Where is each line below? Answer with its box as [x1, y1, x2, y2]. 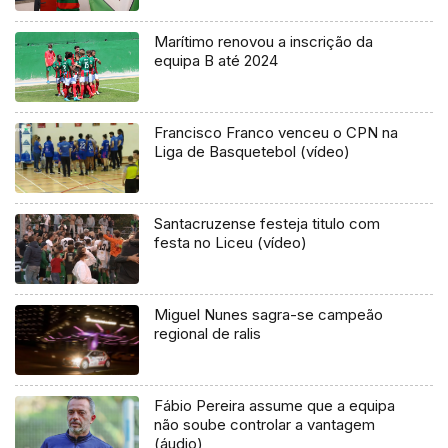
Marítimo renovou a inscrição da [154, 32, 374, 52]
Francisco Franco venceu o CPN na [154, 123, 399, 143]
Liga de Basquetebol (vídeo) [154, 142, 351, 162]
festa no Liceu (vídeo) [154, 233, 308, 253]
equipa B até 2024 [154, 51, 279, 71]
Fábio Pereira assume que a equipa [154, 396, 396, 416]
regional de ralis [154, 324, 262, 344]
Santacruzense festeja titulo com [154, 214, 381, 234]
